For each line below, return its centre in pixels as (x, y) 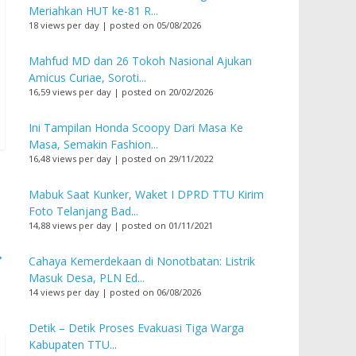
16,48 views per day (70, 159)
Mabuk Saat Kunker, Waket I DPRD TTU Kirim (146, 194)
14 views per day (64, 292)
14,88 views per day (70, 225)
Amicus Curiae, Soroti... (87, 77)
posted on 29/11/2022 (167, 159)
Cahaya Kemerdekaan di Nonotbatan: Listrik (142, 261)
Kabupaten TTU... (73, 344)
